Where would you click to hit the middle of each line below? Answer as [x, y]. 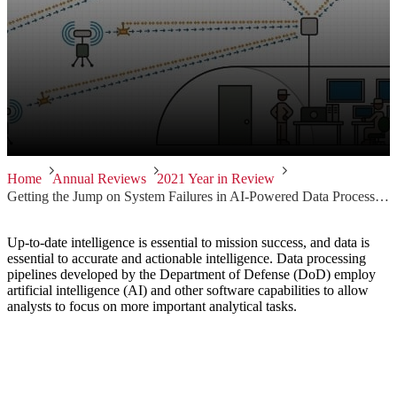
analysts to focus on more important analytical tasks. [152, 307]
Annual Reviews [99, 179]
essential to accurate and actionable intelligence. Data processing [187, 259]
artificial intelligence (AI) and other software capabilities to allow [188, 291]
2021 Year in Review [216, 179]
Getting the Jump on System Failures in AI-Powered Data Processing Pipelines [382, 197]
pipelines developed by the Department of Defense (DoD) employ [191, 275]
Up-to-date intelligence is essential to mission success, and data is [188, 243]
